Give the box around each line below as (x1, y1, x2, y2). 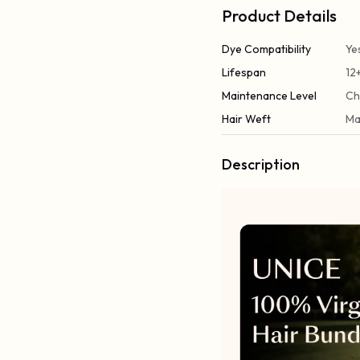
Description (222, 155, 301, 174)
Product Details (222, 6, 337, 26)
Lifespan (222, 65, 267, 80)
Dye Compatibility (222, 42, 312, 56)
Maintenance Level (222, 88, 317, 103)
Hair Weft (222, 112, 272, 126)
